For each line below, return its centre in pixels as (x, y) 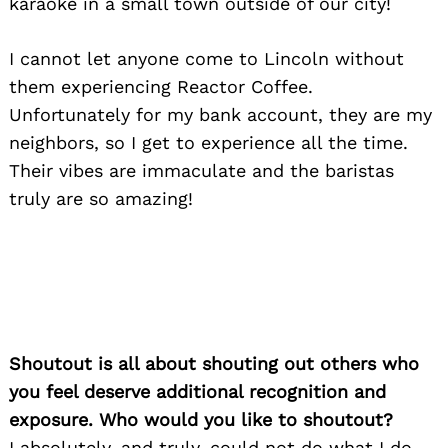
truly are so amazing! (101, 199)
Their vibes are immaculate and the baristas (201, 171)
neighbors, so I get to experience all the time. (208, 143)
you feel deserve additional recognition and (197, 392)
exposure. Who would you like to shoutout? (201, 420)
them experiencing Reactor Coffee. (161, 87)
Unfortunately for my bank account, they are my (220, 115)
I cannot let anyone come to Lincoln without (206, 59)
